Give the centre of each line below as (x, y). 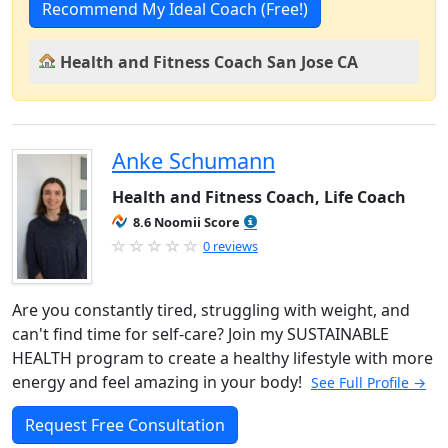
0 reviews (230, 246)
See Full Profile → (368, 382)
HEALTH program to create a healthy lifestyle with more (222, 358)
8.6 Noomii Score (186, 222)
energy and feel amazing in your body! (159, 382)
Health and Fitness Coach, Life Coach (259, 197)
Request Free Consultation (125, 425)
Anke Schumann (193, 160)
